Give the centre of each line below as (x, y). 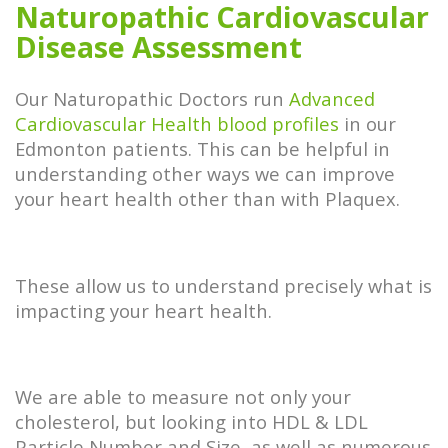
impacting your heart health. (146, 310)
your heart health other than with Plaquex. (210, 198)
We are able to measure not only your (183, 397)
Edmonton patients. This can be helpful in (202, 148)
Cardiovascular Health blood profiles (177, 123)
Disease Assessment (158, 46)
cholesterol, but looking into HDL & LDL (191, 422)
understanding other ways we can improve (205, 173)
